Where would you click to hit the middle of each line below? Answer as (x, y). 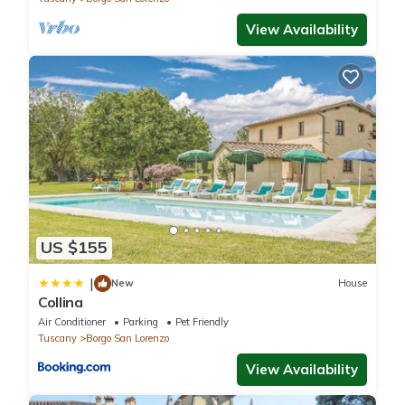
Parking (141, 321)
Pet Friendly (202, 321)
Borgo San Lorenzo (127, 338)
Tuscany (57, 338)
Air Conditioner (72, 321)
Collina (61, 301)
